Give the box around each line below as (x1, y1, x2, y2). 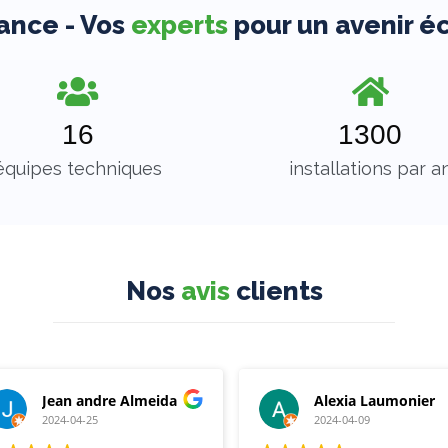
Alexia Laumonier (313, 391, 435, 411)
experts (130, 9, 228, 40)
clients (229, 275, 323, 306)
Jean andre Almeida (42, 391, 177, 411)
